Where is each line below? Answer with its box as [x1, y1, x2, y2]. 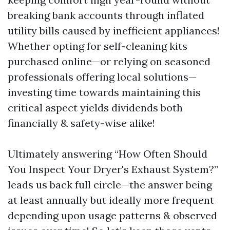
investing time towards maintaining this [8, 86, 201, 99]
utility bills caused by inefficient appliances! [8, 24, 220, 37]
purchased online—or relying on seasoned [8, 55, 210, 68]
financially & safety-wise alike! [8, 117, 155, 130]
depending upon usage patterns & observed [8, 209, 217, 222]
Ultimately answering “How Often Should [8, 147, 207, 161]
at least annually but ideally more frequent [8, 194, 214, 207]
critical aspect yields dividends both [8, 101, 183, 114]
